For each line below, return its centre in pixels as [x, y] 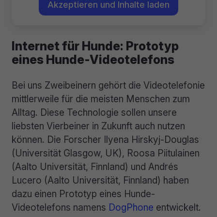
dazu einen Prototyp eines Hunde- [83, 194]
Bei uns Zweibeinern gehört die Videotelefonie [108, 85]
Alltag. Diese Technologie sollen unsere [94, 112]
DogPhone [131, 207]
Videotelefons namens [60, 207]
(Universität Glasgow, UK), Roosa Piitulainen [106, 153]
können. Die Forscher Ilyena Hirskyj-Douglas [105, 139]
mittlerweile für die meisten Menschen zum [101, 99]
